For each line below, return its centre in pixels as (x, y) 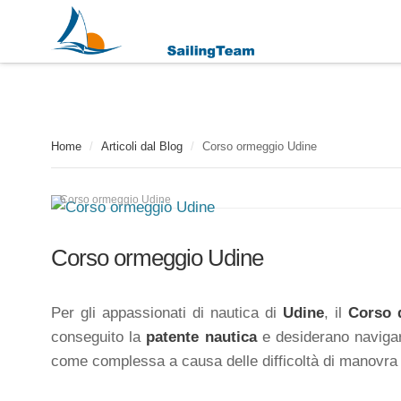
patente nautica (201, 337)
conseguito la (99, 337)
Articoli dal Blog (142, 146)
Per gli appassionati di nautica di (167, 313)
